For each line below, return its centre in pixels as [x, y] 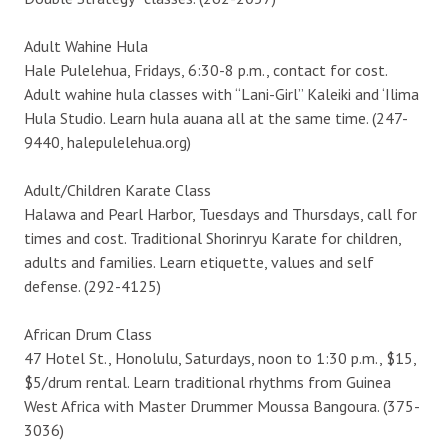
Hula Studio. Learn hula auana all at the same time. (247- [216, 117]
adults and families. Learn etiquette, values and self [199, 261]
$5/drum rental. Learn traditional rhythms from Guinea [207, 381]
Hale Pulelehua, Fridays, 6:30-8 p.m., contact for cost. [205, 69]
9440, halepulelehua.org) [107, 141]
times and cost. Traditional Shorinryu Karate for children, [212, 237]
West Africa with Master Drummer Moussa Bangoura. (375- [222, 405]
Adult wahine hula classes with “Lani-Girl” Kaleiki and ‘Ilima [221, 93]
